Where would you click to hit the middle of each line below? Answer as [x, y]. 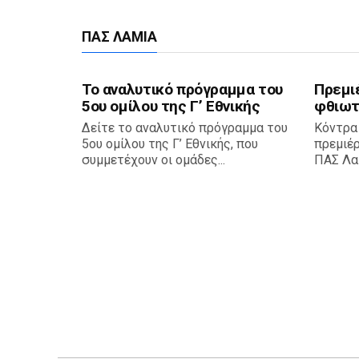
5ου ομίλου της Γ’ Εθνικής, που [170, 144]
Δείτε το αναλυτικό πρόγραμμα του [185, 128]
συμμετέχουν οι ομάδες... [153, 160]
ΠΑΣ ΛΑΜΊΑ [119, 37]
